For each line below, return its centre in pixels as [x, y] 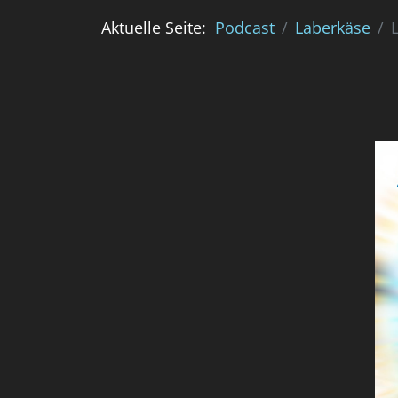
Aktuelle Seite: [158, 28]
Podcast [245, 28]
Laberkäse [333, 28]
